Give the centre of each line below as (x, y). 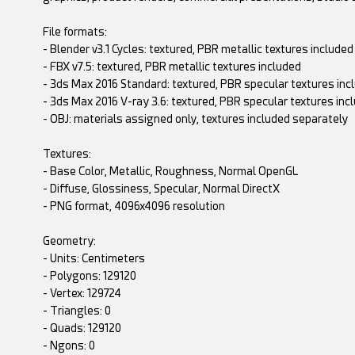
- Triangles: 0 (76, 311)
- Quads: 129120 (82, 328)
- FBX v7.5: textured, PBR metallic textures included (172, 67)
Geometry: (69, 241)
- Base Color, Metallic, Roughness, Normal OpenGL (170, 172)
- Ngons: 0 (69, 346)
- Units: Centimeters (94, 259)
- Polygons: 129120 (89, 276)
